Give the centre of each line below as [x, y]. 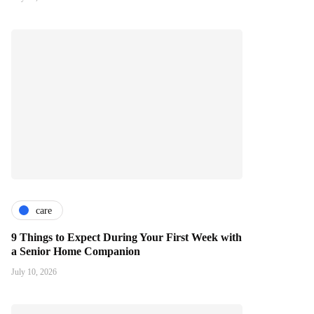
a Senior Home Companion [76, 252]
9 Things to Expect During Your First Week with [127, 238]
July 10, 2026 [34, 272]
